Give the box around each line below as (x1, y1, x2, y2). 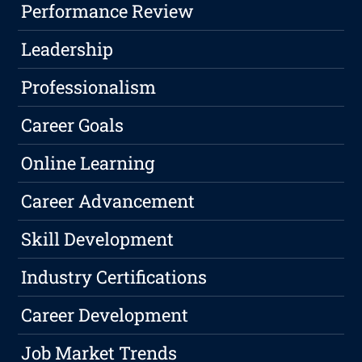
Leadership (21, 37, 114, 61)
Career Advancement (21, 189, 196, 213)
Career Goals (21, 113, 124, 137)
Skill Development (21, 227, 175, 251)
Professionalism (21, 75, 157, 99)
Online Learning (21, 151, 155, 175)
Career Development (21, 303, 189, 327)
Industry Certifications (21, 265, 208, 289)
